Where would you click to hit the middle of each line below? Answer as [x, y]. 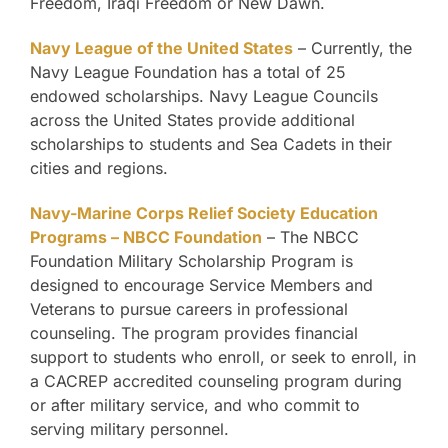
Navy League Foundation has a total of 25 [188, 72]
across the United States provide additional [192, 120]
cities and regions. [99, 168]
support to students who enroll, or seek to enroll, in [223, 357]
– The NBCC [310, 237]
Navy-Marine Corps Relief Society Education [204, 213]
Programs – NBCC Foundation [146, 237]
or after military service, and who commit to [195, 405]
